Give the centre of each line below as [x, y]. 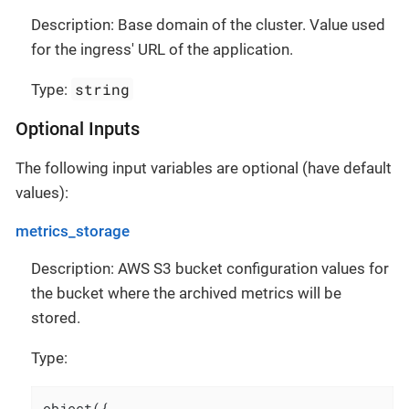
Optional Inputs [78, 129]
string [103, 89]
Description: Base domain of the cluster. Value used [208, 25]
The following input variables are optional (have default [204, 168]
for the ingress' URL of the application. [162, 49]
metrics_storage [73, 231]
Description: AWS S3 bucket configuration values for [210, 268]
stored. [56, 318]
